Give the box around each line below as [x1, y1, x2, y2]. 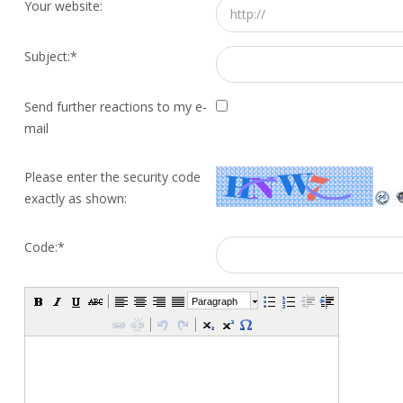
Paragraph [191, 296, 237, 307]
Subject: [24, 48, 70, 65]
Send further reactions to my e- [24, 98, 207, 115]
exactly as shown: [24, 190, 127, 207]
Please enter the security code [24, 168, 201, 185]
